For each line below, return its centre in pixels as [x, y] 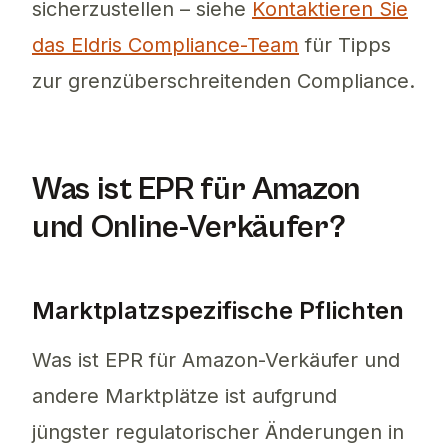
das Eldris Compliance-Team [165, 45]
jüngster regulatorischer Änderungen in [218, 432]
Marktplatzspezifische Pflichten [218, 311]
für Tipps [345, 45]
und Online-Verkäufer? [189, 228]
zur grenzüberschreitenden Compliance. [223, 81]
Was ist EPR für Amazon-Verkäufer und [216, 360]
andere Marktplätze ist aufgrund [184, 396]
